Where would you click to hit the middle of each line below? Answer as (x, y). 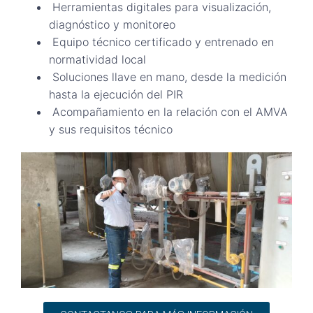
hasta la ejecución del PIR (116, 94)
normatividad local (97, 59)
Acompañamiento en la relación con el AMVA (168, 111)
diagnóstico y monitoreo (112, 24)
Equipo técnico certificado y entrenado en (161, 42)
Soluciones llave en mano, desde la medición (168, 77)
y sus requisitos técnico (111, 129)
